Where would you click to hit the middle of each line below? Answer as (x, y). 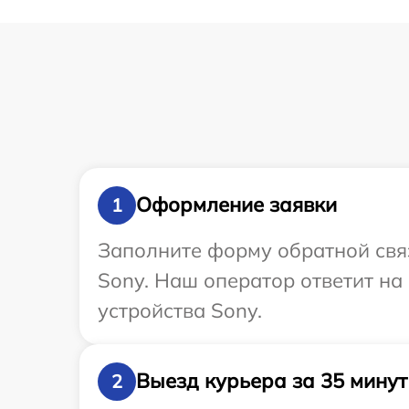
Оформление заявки (236, 205)
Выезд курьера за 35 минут (272, 381)
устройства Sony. (180, 310)
